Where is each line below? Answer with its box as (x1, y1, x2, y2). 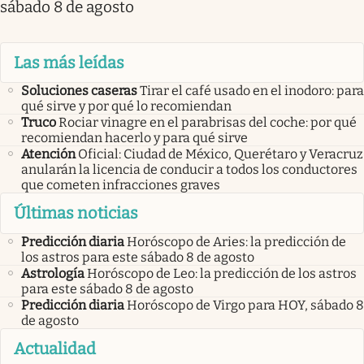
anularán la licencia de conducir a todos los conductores (21, 162, 357, 178)
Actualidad (14, 338, 96, 358)
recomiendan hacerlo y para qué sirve (21, 130, 248, 146)
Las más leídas (14, 52, 124, 72)
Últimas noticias (14, 203, 138, 223)
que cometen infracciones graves (21, 177, 220, 193)
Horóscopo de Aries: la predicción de (127, 233, 346, 249)
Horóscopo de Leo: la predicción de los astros (87, 265, 357, 281)
